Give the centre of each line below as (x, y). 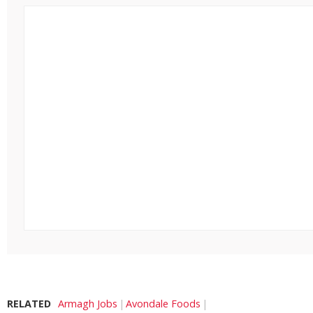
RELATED (29, 304)
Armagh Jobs (88, 304)
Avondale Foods (163, 304)
